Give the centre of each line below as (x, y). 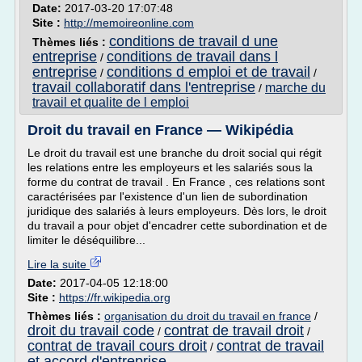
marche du (295, 88)
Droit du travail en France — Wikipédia (160, 130)
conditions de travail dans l (192, 57)
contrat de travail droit (234, 330)
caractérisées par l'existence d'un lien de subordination (168, 196)
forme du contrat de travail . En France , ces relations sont (176, 182)
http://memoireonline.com (129, 23)
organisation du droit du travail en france (208, 316)
